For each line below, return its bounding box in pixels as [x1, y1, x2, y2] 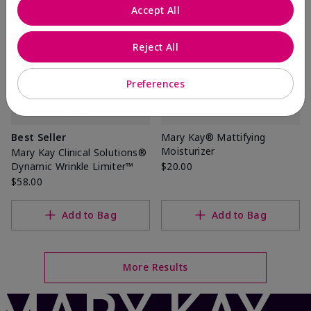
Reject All [132, 40, 179, 53]
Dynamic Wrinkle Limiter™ [11, 159, 134, 173]
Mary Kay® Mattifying [161, 130, 266, 144]
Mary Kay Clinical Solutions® [11, 145, 146, 159]
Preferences [126, 76, 185, 90]
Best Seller [11, 130, 67, 144]
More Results [123, 260, 188, 274]
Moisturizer [161, 144, 215, 158]
